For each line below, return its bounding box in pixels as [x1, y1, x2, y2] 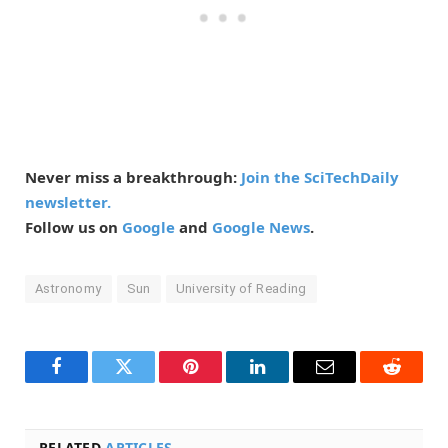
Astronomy [35, 281, 102, 296]
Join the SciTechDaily [241, 167, 399, 187]
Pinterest [189, 372, 252, 391]
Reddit [390, 372, 438, 391]
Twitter [122, 372, 174, 391]
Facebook [55, 372, 125, 391]
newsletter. [25, 192, 111, 212]
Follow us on [25, 217, 122, 237]
